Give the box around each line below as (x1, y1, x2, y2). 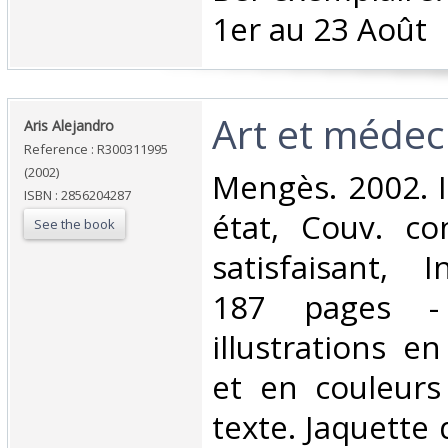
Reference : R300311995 (24, 140, 168, 159)
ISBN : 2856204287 (24, 186, 131, 205)
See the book (34, 215, 115, 234)
